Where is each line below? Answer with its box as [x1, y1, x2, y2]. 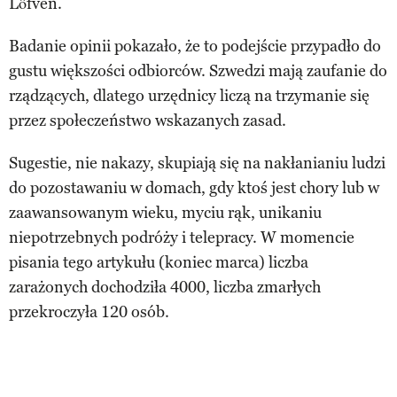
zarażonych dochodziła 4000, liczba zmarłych [9, 276, 321, 297]
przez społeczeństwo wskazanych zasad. [9, 110, 286, 130]
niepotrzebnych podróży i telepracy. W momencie [9, 227, 354, 247]
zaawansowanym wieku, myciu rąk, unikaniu [9, 202, 322, 222]
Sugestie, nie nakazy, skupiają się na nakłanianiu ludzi [9, 152, 385, 173]
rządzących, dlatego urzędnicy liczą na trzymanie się [9, 85, 370, 105]
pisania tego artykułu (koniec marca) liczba [9, 252, 308, 272]
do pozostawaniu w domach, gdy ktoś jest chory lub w [9, 177, 379, 198]
